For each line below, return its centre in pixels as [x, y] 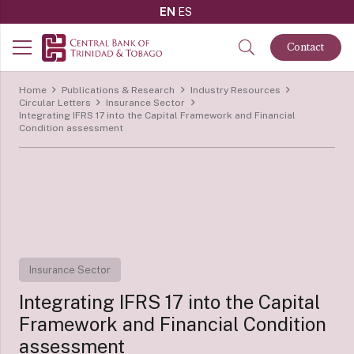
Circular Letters [55, 103]
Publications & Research [119, 90]
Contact [306, 47]
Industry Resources [235, 90]
